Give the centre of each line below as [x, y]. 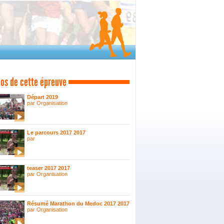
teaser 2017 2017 [48, 168]
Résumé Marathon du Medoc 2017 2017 [78, 203]
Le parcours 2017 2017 [56, 132]
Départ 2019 [42, 97]
